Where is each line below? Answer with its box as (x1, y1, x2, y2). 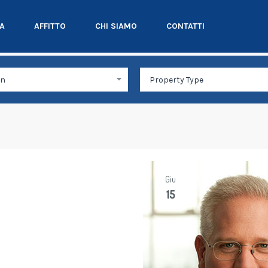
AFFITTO (34, 21, 66, 31)
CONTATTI (166, 21, 205, 31)
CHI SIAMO (95, 21, 137, 31)
